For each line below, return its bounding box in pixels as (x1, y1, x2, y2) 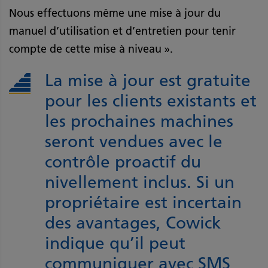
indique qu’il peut (45, 232, 185, 253)
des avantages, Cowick (45, 212, 221, 233)
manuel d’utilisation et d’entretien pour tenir (9, 24, 236, 38)
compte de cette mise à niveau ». (9, 42, 173, 56)
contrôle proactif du (45, 151, 201, 172)
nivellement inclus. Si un (45, 171, 234, 192)
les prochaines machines (45, 110, 233, 131)
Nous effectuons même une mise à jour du (9, 6, 221, 20)
